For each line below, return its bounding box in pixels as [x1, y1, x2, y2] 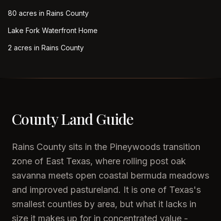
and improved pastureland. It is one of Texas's [12, 184, 201, 195]
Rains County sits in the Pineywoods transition [12, 142, 200, 152]
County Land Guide [12, 109, 134, 129]
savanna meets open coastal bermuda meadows [12, 170, 209, 181]
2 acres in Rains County [8, 43, 84, 52]
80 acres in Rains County [8, 9, 89, 17]
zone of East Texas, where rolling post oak [12, 156, 186, 166]
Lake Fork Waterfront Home [8, 26, 98, 35]
